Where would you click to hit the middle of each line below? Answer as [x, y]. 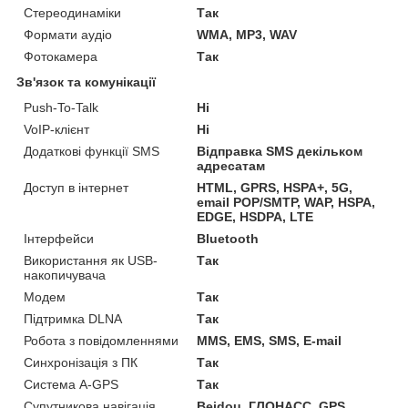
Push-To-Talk [61, 108]
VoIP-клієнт [56, 130]
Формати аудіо [68, 35]
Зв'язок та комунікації [86, 82]
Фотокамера [61, 57]
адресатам [231, 166]
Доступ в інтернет [76, 188]
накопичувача [65, 275]
